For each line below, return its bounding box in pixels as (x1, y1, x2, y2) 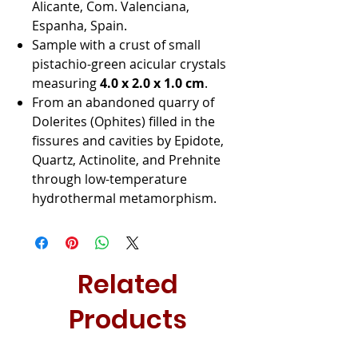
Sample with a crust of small (32, 35, 201, 54)
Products (69, 300, 187, 337)
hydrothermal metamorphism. (32, 189, 217, 207)
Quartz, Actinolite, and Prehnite (32, 150, 221, 169)
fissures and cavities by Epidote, (32, 131, 224, 149)
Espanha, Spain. (32, 16, 127, 34)
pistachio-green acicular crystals (32, 54, 226, 73)
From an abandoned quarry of (32, 93, 214, 111)
